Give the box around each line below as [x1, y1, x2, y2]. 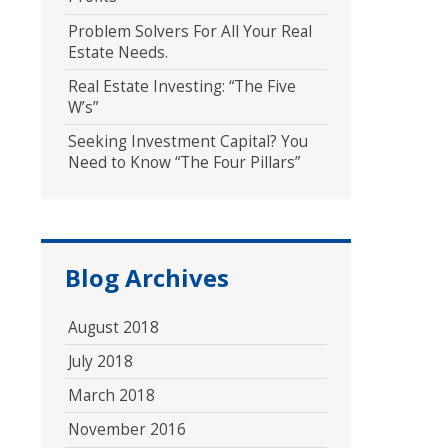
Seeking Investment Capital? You [67, 131, 308, 153]
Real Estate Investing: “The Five [67, 76, 296, 98]
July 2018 [67, 350, 133, 372]
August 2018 [67, 316, 159, 338]
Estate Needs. [67, 41, 168, 63]
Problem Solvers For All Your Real [67, 20, 312, 42]
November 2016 [67, 419, 186, 441]
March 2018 [67, 385, 155, 407]
